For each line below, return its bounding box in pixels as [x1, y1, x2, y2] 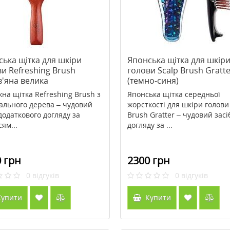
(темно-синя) [127, 75, 179, 86]
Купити [143, 193, 171, 202]
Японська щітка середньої [127, 89, 220, 99]
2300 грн [127, 154, 170, 167]
